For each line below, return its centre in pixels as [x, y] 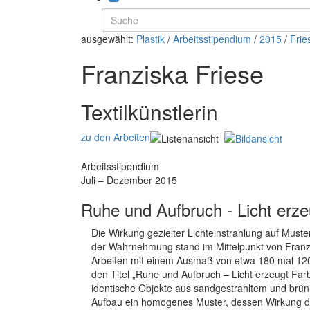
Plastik [151, 38]
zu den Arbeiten [116, 137]
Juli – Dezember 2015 [129, 180]
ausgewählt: [109, 38]
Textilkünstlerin [149, 111]
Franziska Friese [172, 73]
